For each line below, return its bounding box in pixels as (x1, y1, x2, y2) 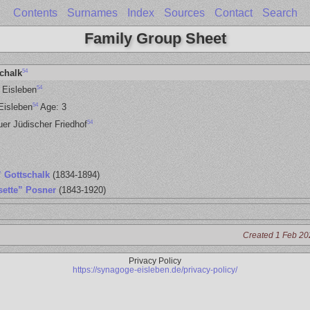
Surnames (66, 7, 118, 19)
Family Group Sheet (84, 30, 226, 47)
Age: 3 (38, 102, 66, 113)
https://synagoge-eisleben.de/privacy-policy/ (73, 265, 237, 275)
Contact (214, 7, 253, 19)
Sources (163, 7, 205, 19)
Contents (12, 7, 57, 19)
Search (262, 7, 298, 19)
